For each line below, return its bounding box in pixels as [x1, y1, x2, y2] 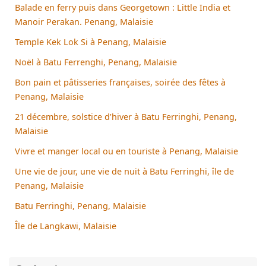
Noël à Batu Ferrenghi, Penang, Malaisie [15, 56, 177, 68]
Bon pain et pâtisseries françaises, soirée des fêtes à [15, 76, 226, 88]
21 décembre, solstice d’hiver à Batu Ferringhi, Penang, [15, 110, 237, 122]
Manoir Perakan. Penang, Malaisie [15, 15, 153, 27]
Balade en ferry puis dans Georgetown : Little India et [15, 1, 230, 13]
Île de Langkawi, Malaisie [15, 220, 116, 232]
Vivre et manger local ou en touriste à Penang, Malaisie [15, 145, 238, 157]
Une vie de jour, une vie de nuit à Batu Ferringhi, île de [15, 165, 234, 177]
